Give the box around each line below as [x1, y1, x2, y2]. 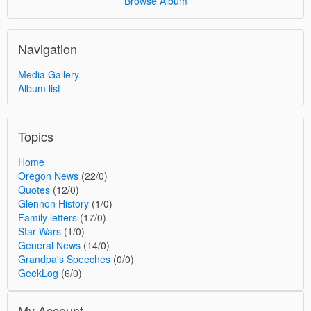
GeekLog [18, 266, 58, 280]
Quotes [18, 183, 50, 196]
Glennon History [18, 196, 89, 210]
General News [18, 238, 81, 252]
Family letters [18, 210, 77, 224]
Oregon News [18, 169, 78, 183]
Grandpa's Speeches [18, 252, 110, 266]
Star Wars [18, 224, 61, 238]
